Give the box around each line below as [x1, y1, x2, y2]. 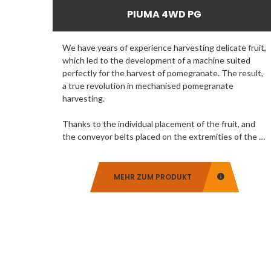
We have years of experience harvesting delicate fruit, [62, 42, 266, 53]
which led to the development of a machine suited [62, 54, 250, 65]
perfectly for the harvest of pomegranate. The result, [62, 67, 263, 78]
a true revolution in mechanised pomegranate [62, 80, 233, 91]
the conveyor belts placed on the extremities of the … [62, 131, 265, 142]
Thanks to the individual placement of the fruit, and [62, 118, 255, 129]
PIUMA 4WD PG [127, 7, 202, 21]
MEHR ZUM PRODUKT [113, 171, 192, 182]
